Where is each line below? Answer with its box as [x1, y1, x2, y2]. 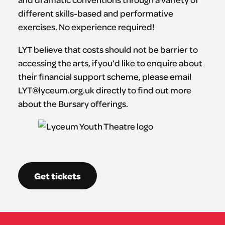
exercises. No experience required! [18, 21, 155, 33]
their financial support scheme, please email [18, 71, 191, 82]
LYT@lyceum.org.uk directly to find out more [18, 84, 191, 96]
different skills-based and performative [18, 8, 173, 19]
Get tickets [34, 170, 81, 182]
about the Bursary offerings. [18, 98, 128, 109]
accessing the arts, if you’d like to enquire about [18, 57, 202, 69]
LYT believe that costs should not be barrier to [18, 44, 198, 55]
